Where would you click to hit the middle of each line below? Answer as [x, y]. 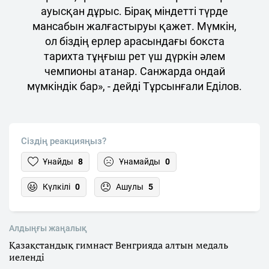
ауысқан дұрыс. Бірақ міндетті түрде [134, 11]
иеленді [27, 257]
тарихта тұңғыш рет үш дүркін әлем [134, 56]
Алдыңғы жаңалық [48, 228]
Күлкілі [56, 186]
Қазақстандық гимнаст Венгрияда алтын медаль [119, 245]
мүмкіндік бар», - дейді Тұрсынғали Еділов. [134, 86]
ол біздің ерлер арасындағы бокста [134, 41]
